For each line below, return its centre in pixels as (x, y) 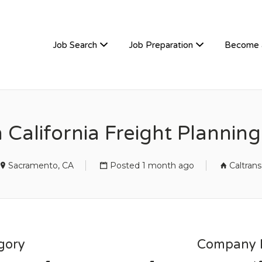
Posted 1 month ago (152, 166)
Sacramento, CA (41, 166)
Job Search (75, 45)
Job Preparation (161, 45)
